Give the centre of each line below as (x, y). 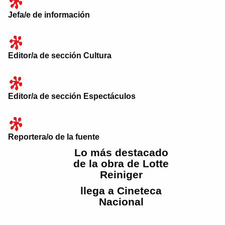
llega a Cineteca (121, 191)
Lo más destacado (121, 153)
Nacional (121, 202)
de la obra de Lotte (121, 164)
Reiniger (121, 175)
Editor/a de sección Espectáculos (72, 96)
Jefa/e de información (49, 15)
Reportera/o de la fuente (54, 137)
